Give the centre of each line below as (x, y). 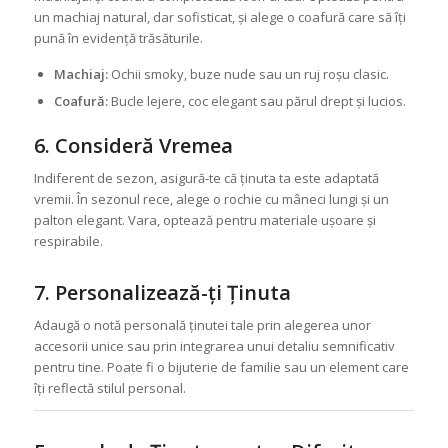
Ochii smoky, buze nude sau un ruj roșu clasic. (248, 73)
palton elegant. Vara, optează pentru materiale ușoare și (204, 219)
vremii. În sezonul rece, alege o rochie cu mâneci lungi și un (211, 198)
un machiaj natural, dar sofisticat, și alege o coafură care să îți (219, 17)
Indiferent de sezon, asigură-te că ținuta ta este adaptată (206, 177)
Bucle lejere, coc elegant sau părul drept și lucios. (256, 100)
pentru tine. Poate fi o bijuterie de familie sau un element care (221, 366)
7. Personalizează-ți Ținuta (162, 292)
